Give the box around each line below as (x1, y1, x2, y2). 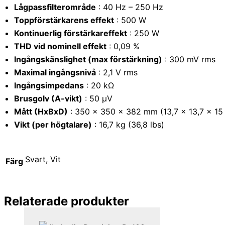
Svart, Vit (25, 154, 61, 164)
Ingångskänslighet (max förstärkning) (14, 54, 162, 64)
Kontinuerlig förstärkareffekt (14, 28, 127, 38)
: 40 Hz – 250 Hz (96, 2, 163, 12)
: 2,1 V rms (96, 67, 138, 77)
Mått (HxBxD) (14, 106, 68, 117)
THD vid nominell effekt (14, 41, 106, 51)
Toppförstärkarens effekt (14, 15, 114, 25)
